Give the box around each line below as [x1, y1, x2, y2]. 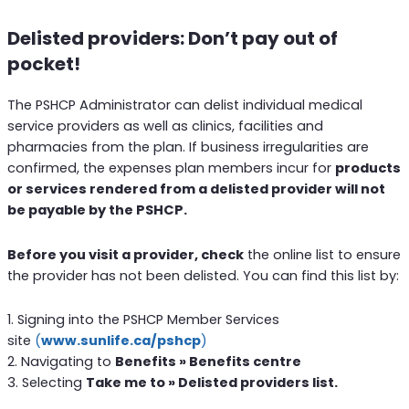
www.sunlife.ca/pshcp [40, 331, 201, 351]
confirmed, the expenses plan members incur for [6, 159, 335, 178]
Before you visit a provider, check [6, 245, 244, 264]
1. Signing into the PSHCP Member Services [6, 310, 279, 330]
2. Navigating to [6, 352, 115, 372]
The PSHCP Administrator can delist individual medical [6, 96, 362, 115]
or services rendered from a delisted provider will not [6, 180, 385, 199]
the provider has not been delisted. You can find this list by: [6, 266, 399, 285]
